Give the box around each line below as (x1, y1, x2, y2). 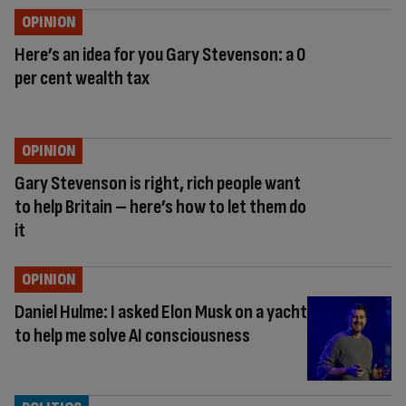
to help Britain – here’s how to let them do (14, 194, 306, 219)
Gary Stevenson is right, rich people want (14, 170, 301, 196)
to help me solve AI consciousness (14, 323, 250, 348)
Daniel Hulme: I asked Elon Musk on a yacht (14, 299, 307, 324)
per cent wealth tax (14, 65, 150, 91)
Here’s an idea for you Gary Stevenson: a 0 (14, 42, 305, 67)
